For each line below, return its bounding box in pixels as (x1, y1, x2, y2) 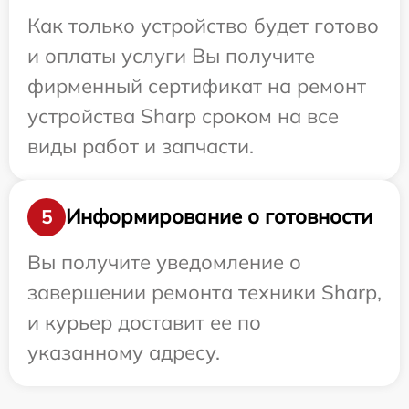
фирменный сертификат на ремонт (27, 72, 366, 99)
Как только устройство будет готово (27, 12, 379, 38)
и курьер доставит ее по (27, 309, 261, 335)
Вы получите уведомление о (27, 248, 301, 275)
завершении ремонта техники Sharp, (27, 278, 382, 305)
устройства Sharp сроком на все (27, 102, 339, 129)
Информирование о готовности (66, 204, 372, 230)
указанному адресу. (27, 339, 220, 365)
